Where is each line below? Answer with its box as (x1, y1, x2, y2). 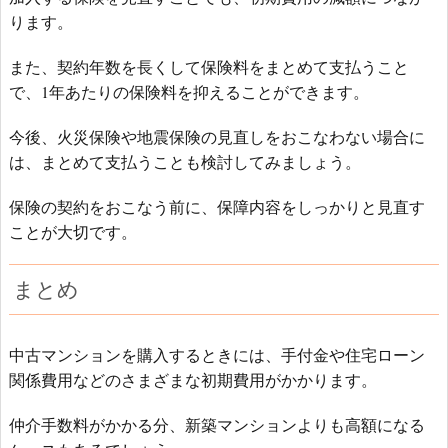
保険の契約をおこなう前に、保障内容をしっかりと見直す (9, 196, 425, 218)
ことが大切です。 (9, 221, 137, 243)
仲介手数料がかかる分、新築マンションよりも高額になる (9, 414, 425, 436)
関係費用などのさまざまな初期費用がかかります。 (9, 369, 377, 391)
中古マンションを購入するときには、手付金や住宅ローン (9, 344, 425, 366)
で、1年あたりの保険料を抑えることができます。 (9, 81, 369, 103)
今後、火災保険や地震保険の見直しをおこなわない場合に (9, 126, 425, 148)
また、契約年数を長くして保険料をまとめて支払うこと (9, 56, 409, 78)
